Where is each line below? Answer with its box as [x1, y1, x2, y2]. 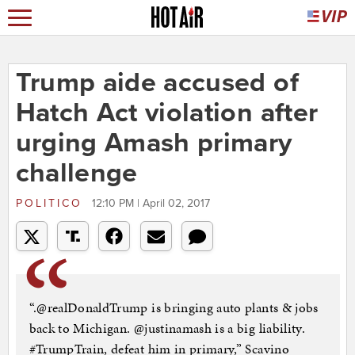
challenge [15, 157, 138, 190]
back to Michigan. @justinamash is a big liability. [29, 319, 306, 338]
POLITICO [15, 197, 88, 211]
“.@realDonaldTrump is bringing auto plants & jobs [29, 298, 319, 318]
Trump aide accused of [15, 67, 299, 100]
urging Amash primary [15, 127, 292, 160]
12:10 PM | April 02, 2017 [91, 197, 210, 211]
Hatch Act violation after [15, 97, 319, 130]
